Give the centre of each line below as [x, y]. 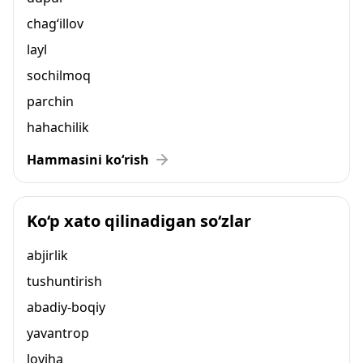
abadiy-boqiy [66, 307]
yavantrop [58, 333]
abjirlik [47, 255]
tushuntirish [64, 281]
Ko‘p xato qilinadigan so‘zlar [139, 221]
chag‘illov [55, 23]
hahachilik [58, 127]
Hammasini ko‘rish [88, 160]
